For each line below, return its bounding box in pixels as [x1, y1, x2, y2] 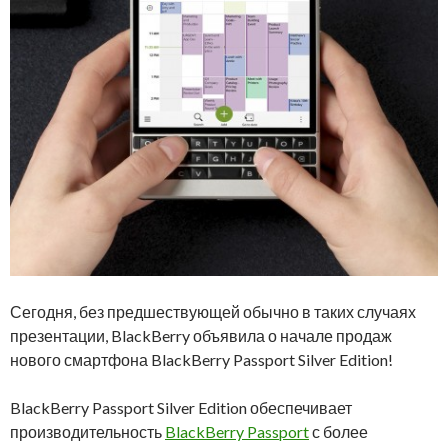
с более [309, 422, 368, 441]
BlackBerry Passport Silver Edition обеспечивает [10, 398, 352, 417]
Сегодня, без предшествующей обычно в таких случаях [10, 302, 416, 321]
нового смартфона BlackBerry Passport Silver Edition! [10, 350, 393, 369]
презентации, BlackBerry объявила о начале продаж [10, 326, 392, 345]
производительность [10, 422, 165, 441]
